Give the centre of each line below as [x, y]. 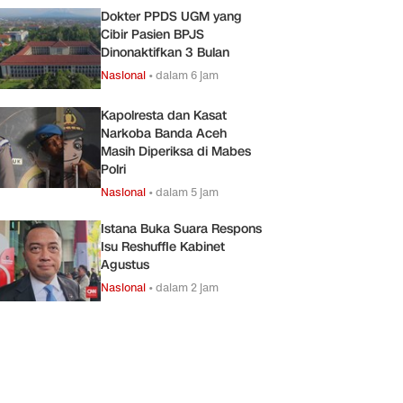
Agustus [125, 264]
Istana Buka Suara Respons [181, 228]
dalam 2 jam [187, 287]
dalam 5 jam [187, 192]
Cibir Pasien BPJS [152, 34]
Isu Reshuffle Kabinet [163, 246]
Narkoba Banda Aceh [164, 133]
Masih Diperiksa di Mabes [176, 151]
